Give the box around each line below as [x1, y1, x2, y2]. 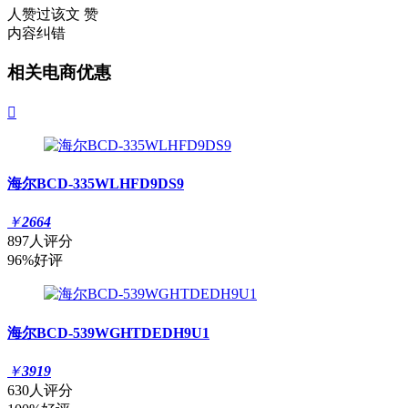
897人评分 [7, 233, 73, 250]
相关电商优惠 [7, 63, 111, 83]
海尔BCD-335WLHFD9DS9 [7, 176, 184, 192]
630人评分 [7, 382, 73, 398]
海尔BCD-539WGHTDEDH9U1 [7, 324, 209, 341]
